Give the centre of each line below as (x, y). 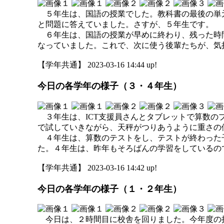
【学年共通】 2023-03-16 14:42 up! (97, 167)
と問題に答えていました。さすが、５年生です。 (125, 24)
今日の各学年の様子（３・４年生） (109, 86)
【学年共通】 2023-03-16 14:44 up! (97, 65)
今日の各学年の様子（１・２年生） (109, 189)
